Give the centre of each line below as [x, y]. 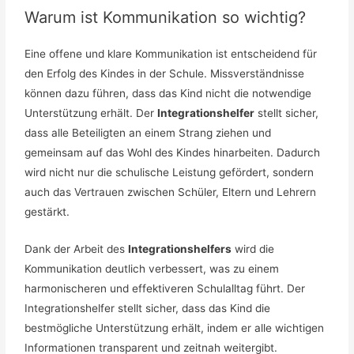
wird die [253, 249]
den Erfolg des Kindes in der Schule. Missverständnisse [165, 73]
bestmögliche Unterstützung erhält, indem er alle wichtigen [175, 328]
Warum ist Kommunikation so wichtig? [166, 17]
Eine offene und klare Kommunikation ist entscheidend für [171, 53]
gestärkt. [47, 211]
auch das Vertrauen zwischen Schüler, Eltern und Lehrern [171, 192]
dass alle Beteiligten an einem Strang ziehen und [148, 132]
